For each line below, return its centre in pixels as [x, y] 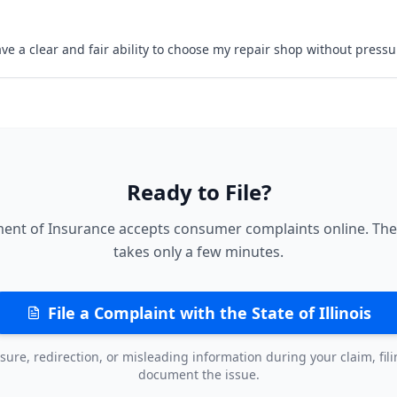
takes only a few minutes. [198, 252]
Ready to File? [198, 192]
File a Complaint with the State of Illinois [209, 313]
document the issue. [198, 374]
